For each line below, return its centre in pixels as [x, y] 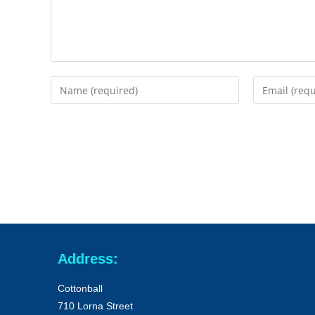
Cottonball [80, 288]
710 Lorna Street [95, 306]
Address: [88, 259]
